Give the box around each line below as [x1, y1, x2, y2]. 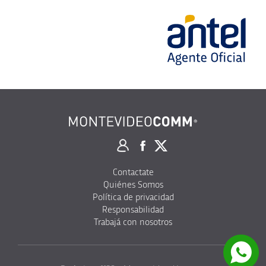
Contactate [112, 167, 154, 177]
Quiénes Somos [103, 179, 163, 189]
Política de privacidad [92, 192, 174, 202]
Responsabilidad [102, 204, 164, 214]
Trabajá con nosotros [94, 217, 172, 227]
